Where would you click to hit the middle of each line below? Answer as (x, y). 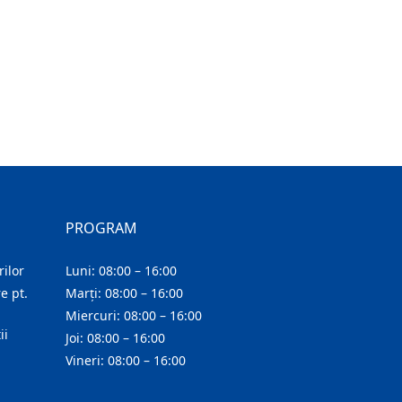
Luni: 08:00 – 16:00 (121, 271)
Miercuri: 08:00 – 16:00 (134, 315)
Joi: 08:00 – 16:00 (115, 338)
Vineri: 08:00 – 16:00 (126, 360)
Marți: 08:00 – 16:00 (124, 293)
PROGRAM (101, 228)
